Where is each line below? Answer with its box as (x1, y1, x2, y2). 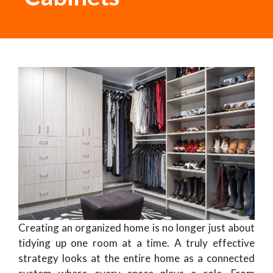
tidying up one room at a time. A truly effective (18, 236, 255, 250)
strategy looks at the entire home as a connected (18, 252, 255, 265)
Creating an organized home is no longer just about (18, 221, 255, 235)
